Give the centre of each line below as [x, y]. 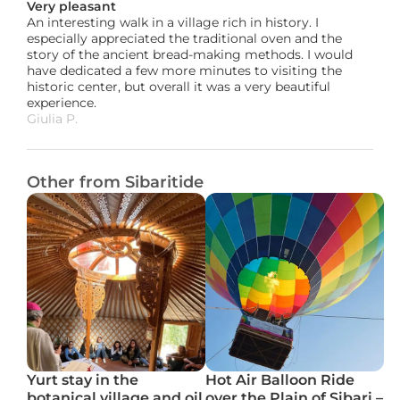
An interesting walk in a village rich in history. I [173, 22]
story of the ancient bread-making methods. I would [190, 54]
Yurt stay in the [83, 380]
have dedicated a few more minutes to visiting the [184, 71]
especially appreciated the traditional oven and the [184, 38]
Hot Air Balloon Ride [280, 380]
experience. [62, 103]
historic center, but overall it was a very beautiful [179, 87]
